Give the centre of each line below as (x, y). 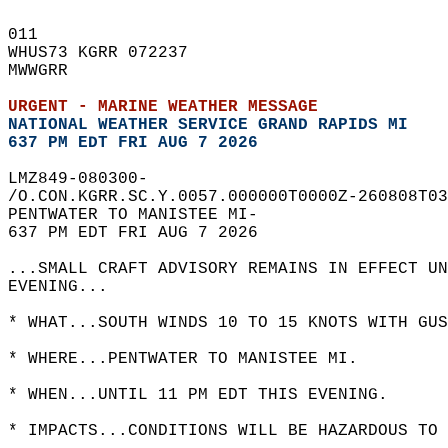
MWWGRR (48, 71)
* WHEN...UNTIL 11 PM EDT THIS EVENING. (208, 395)
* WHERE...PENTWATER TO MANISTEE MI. (193, 359)
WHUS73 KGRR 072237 (108, 53)
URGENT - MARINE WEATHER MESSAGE (163, 107)
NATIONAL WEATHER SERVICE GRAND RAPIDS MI (208, 125)
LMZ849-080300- (88, 179)
